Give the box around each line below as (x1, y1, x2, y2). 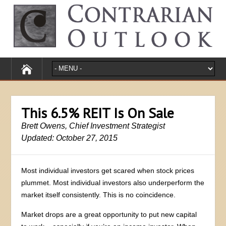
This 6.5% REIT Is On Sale (21, 103, 175, 122)
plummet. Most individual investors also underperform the (21, 178, 205, 187)
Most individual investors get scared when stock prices (21, 166, 195, 175)
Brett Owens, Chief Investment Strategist (21, 121, 165, 130)
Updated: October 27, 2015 (21, 133, 118, 142)
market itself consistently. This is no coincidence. (21, 190, 176, 199)
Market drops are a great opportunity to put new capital (21, 210, 197, 218)
